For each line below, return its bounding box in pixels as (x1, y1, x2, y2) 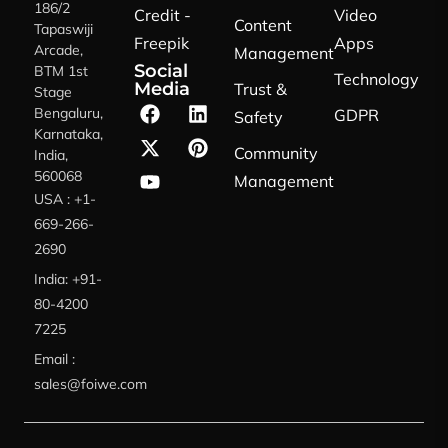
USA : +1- (34, 190, 96, 209)
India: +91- (34, 270, 102, 289)
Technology (334, 69, 419, 90)
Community (234, 143, 318, 164)
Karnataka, (34, 125, 103, 144)
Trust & (234, 79, 287, 100)
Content (234, 15, 292, 36)
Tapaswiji (34, 20, 93, 39)
